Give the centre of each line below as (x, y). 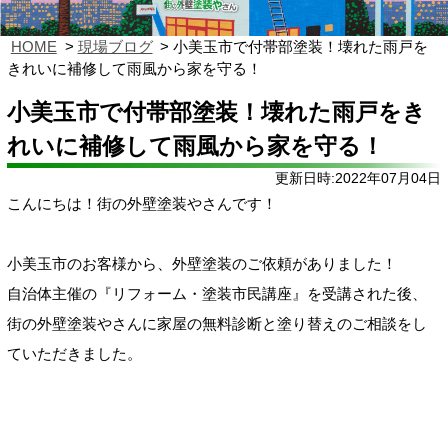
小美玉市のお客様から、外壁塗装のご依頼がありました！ (202, 264)
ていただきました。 (74, 354)
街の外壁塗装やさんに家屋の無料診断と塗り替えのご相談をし (217, 324)
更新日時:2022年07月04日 (358, 178)
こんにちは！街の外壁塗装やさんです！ (142, 204)
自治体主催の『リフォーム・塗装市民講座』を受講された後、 (217, 294)
